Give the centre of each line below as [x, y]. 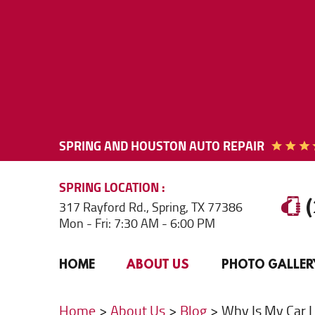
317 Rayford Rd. [103, 207]
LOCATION [131, 187]
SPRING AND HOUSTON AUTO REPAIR [162, 146]
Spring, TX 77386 [197, 207]
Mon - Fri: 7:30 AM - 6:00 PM [137, 223]
